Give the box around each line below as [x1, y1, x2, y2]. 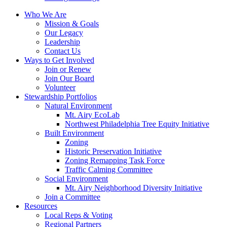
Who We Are [24, 10, 66, 19]
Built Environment [45, 129, 104, 137]
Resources [24, 202, 57, 210]
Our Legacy [45, 28, 83, 37]
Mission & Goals [45, 19, 99, 28]
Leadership [45, 37, 80, 46]
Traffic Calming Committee [65, 165, 153, 174]
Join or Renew [45, 65, 91, 73]
